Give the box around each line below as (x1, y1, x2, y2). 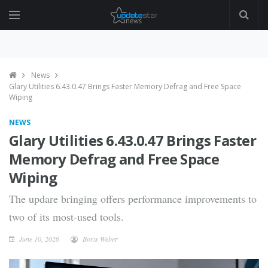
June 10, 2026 (17, 234, 59, 243)
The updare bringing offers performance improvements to (9, 191, 257, 206)
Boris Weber (83, 234, 118, 243)
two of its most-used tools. (9, 209, 124, 224)
